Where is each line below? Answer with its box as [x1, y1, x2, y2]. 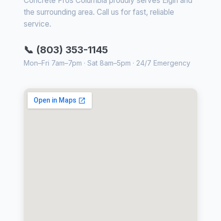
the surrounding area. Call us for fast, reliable [24, 7, 174, 17]
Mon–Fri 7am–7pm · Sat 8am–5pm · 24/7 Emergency [24, 58, 190, 67]
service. [24, 19, 51, 29]
